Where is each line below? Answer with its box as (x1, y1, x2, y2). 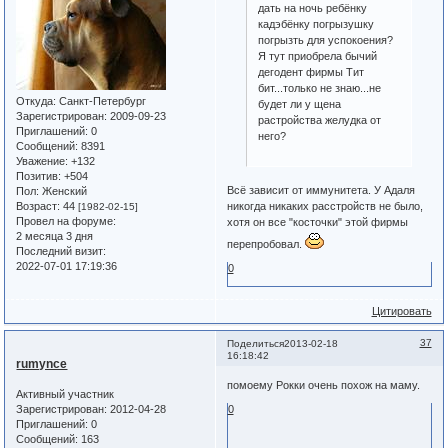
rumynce (16, 357, 68, 372)
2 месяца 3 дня (16, 229, 94, 242)
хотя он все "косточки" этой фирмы (226, 216, 408, 229)
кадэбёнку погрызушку (258, 17, 375, 30)
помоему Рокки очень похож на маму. (226, 379, 420, 392)
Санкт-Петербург (56, 94, 147, 107)
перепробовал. (226, 238, 305, 251)
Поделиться (226, 337, 284, 349)
